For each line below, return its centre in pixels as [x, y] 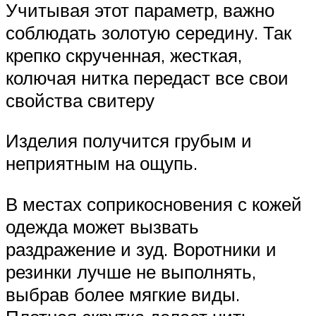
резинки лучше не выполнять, [131, 271]
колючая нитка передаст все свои [147, 77]
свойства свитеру [80, 100]
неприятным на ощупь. [102, 163]
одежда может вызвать [102, 226]
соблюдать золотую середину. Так [148, 32]
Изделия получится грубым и [129, 141]
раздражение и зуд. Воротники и [141, 249]
